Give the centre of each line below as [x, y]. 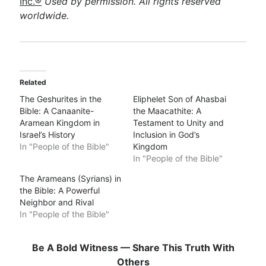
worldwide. [45, 15]
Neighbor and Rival [57, 202]
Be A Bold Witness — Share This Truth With [133, 248]
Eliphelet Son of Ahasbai [180, 99]
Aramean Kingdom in [60, 123]
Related [33, 82]
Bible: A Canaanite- [57, 111]
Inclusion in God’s [166, 134]
